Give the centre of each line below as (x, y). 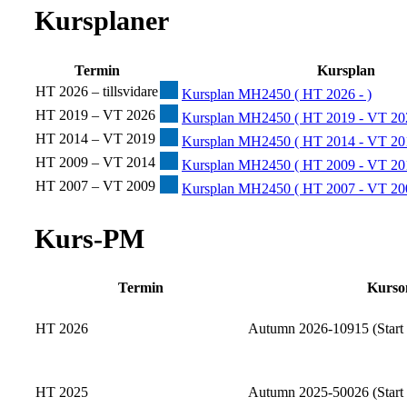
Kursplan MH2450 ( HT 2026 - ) (277, 94)
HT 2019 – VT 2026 (95, 114)
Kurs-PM (89, 238)
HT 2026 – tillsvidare (97, 91)
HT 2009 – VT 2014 (95, 162)
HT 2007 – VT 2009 (95, 185)
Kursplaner (102, 20)
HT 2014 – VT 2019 (95, 138)
